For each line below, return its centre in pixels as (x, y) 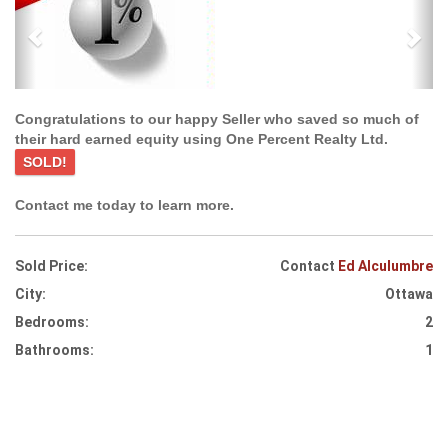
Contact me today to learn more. (124, 205)
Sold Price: (51, 266)
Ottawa (409, 294)
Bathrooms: (54, 350)
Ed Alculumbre (385, 266)
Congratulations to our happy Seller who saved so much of (217, 119)
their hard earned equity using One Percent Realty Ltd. (201, 139)
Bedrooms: (52, 322)
